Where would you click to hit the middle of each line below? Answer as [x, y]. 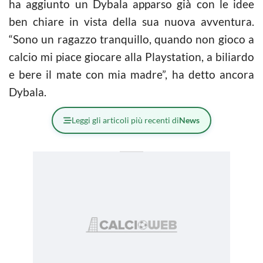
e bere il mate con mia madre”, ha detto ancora [131, 74]
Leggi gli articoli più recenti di [125, 120]
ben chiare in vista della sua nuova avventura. [131, 21]
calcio [23, 56]
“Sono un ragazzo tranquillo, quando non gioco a [131, 39]
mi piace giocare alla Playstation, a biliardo [146, 56]
